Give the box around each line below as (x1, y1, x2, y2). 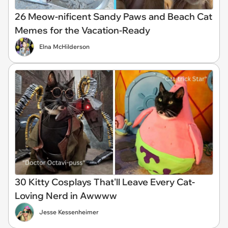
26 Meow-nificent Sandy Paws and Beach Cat (15, 11, 212, 23)
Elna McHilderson (39, 43, 90, 51)
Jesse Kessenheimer (39, 208, 99, 216)
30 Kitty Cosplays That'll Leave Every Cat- (15, 176, 195, 188)
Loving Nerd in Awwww (15, 190, 117, 202)
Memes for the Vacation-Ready (15, 24, 150, 37)
